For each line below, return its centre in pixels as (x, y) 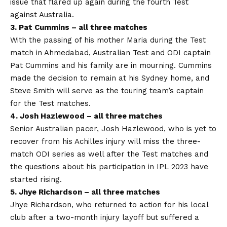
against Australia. (42, 15)
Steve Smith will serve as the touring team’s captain (107, 91)
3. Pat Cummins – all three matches (79, 28)
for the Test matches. (50, 104)
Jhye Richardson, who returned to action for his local (109, 205)
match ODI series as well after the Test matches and (109, 154)
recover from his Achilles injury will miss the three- (105, 142)
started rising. (36, 180)
